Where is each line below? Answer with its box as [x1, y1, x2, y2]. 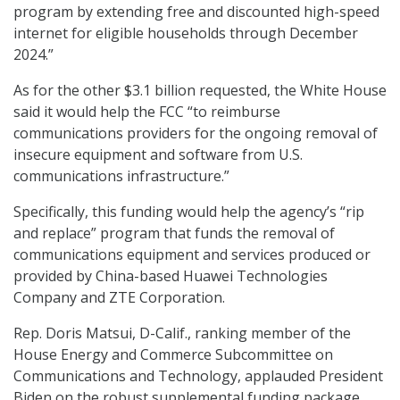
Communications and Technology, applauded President [13, 366, 383, 387]
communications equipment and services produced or [13, 245, 371, 265]
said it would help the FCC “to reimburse [13, 102, 280, 122]
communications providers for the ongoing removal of [13, 123, 378, 144]
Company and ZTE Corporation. [13, 287, 225, 308]
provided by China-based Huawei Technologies [13, 266, 328, 287]
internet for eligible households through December [13, 23, 358, 44]
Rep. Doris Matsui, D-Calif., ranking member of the [13, 323, 351, 344]
